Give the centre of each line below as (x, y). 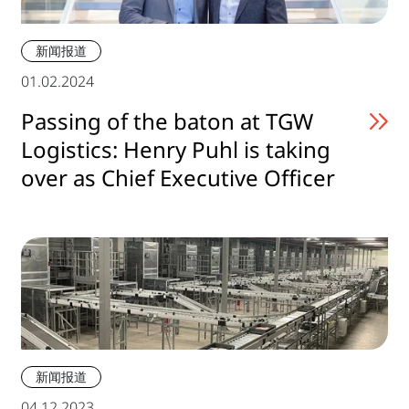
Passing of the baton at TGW (167, 121)
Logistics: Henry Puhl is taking (176, 150)
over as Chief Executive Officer (178, 178)
